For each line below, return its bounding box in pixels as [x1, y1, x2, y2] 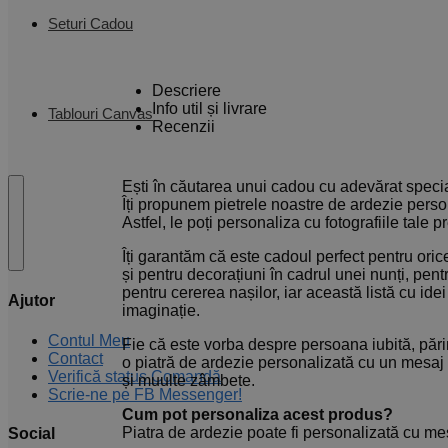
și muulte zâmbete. [122, 372, 255, 390]
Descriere [152, 82, 221, 100]
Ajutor [8, 292, 55, 310]
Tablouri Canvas [48, 105, 153, 122]
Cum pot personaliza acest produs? [122, 406, 393, 424]
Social [8, 424, 55, 442]
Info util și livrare [152, 100, 267, 118]
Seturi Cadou [48, 15, 133, 32]
